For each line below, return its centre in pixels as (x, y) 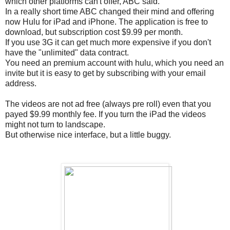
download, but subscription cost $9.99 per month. (94, 32)
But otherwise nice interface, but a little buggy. (88, 135)
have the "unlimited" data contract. (67, 52)
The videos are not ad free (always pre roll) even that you (108, 104)
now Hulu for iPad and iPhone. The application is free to (107, 22)
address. (21, 83)
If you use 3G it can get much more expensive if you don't (108, 42)
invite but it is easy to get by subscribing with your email (106, 73)
